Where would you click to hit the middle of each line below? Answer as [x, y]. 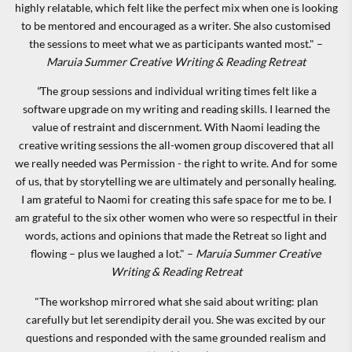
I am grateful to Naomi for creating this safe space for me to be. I [176, 200]
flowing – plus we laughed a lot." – [113, 254]
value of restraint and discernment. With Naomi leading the [176, 127]
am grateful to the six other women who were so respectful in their [176, 218]
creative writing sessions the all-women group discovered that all [176, 145]
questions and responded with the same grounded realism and [176, 337]
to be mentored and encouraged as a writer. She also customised [176, 26]
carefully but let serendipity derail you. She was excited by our [176, 319]
